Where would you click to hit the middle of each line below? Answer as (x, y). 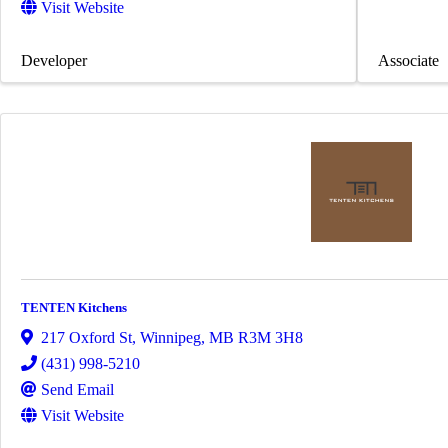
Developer (54, 61)
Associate (408, 61)
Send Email (77, 389)
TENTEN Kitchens (74, 308)
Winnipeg (170, 337)
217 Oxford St (86, 337)
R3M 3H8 (270, 337)
